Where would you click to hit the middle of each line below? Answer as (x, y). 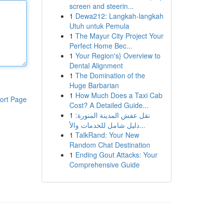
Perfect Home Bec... (101, 46)
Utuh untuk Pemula (99, 26)
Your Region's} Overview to (118, 55)
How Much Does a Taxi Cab (119, 95)
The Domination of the (110, 75)
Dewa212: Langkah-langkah (119, 16)
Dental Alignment (96, 65)
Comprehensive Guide (104, 165)
